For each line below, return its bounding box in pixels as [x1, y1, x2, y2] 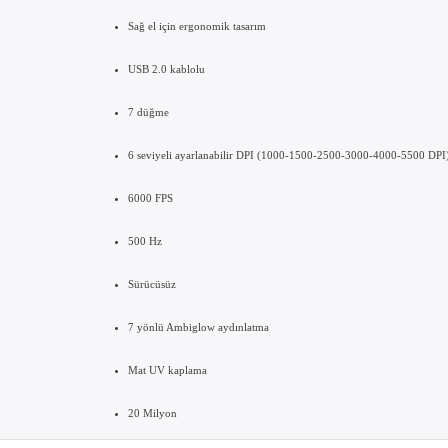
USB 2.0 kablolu [164, 209, 247, 223]
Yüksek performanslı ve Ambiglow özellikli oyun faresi [164, 118, 438, 132]
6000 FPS [164, 347, 213, 360]
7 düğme [164, 255, 209, 269]
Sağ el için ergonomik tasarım [164, 164, 312, 177]
